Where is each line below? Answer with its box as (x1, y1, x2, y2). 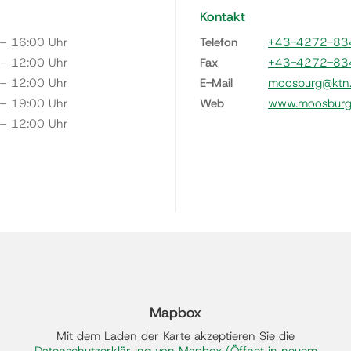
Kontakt (199, 8, 245, 26)
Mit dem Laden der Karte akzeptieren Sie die (56, 327, 295, 344)
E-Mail (199, 74, 233, 91)
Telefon (199, 34, 238, 50)
